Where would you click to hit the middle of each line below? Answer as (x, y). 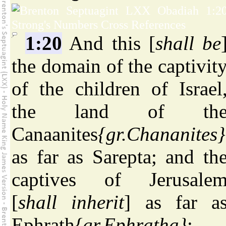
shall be (188, 43)
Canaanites (55, 134)
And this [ (109, 43)
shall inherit (71, 202)
